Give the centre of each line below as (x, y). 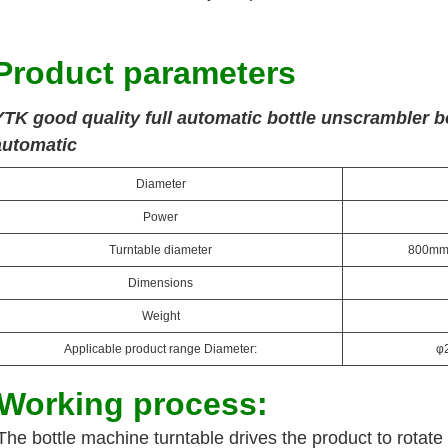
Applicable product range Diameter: (161, 349)
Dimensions (161, 283)
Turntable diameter (161, 250)
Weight (160, 316)
